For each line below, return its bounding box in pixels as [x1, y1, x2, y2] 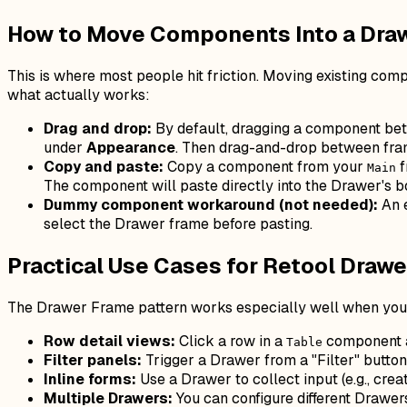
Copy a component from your [164, 157, 367, 177]
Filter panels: [44, 350, 142, 370]
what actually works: [7, 85, 150, 105]
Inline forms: [44, 369, 136, 389]
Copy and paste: [44, 157, 164, 177]
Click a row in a [175, 331, 286, 351]
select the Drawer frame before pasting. [44, 214, 313, 234]
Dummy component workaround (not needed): [44, 195, 378, 215]
